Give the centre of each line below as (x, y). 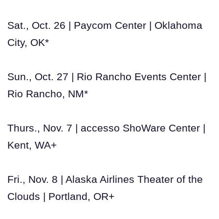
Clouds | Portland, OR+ (61, 196)
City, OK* (28, 42)
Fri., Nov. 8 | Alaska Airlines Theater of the (105, 179)
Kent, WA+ (32, 145)
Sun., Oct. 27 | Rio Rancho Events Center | (107, 76)
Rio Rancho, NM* (48, 93)
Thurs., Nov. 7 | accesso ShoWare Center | (106, 128)
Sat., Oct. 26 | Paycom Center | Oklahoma (105, 25)
